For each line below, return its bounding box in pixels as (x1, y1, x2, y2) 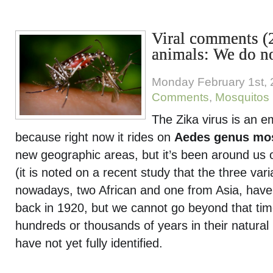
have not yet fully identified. (15, 236, 163, 250)
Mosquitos (215, 91, 269, 104)
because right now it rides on (15, 130, 174, 144)
